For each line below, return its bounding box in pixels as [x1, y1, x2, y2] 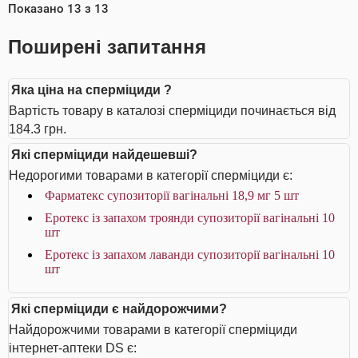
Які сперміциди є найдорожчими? [11, 302, 227, 316]
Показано [8, 2, 67, 16]
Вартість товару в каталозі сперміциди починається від [9, 104, 336, 117]
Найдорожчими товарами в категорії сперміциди [9, 323, 297, 336]
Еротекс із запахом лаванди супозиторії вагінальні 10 [45, 248, 335, 261]
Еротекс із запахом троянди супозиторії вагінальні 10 [45, 211, 335, 225]
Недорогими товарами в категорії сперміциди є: [9, 169, 292, 182]
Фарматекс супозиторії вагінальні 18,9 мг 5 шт [45, 189, 299, 202]
